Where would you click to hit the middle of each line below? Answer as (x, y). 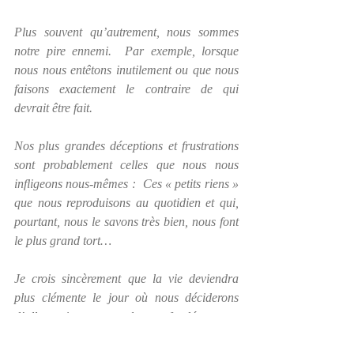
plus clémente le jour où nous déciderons (126, 298)
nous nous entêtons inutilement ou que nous (126, 70)
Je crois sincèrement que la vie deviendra (126, 279)
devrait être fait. (53, 108)
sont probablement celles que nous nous (126, 165)
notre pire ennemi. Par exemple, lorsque (126, 51)
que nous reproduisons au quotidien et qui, (126, 203)
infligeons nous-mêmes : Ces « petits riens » (126, 184)
